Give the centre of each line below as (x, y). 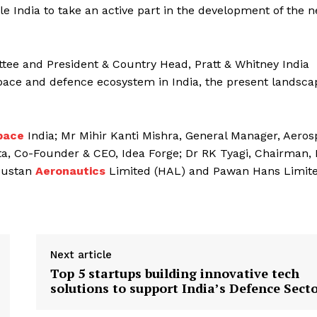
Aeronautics (70, 171)
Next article (81, 255)
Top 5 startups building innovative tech (174, 273)
